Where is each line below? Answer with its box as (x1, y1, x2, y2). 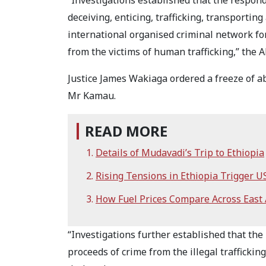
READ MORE (85, 121, 167, 141)
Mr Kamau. (68, 89, 116, 103)
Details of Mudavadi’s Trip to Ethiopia (96, 146, 264, 160)
